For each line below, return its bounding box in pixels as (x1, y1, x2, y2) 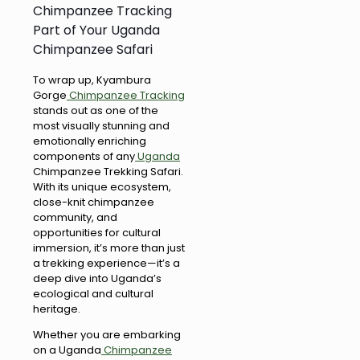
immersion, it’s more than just (33, 240, 185, 256)
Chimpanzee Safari (33, 40, 153, 59)
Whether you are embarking (33, 327, 181, 343)
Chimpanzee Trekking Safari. (33, 164, 183, 180)
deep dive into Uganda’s (33, 271, 162, 287)
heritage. (33, 301, 80, 317)
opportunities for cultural (33, 225, 161, 241)
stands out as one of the (33, 103, 158, 119)
